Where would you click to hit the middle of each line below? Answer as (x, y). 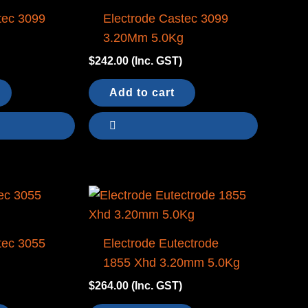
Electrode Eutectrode (161, 244)
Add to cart (142, 93)
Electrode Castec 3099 (166, 19)
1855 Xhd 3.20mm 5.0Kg (172, 263)
